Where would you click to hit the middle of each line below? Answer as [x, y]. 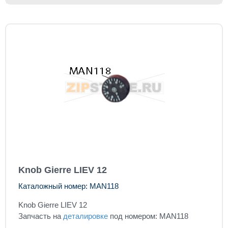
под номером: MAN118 [148, 216]
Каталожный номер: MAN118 [68, 186]
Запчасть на [41, 216]
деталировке [85, 216]
